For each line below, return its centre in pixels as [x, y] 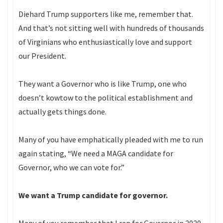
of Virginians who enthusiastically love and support [105, 42]
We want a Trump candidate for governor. [93, 195]
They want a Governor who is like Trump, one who [103, 84]
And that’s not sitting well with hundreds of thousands [111, 28]
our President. [42, 56]
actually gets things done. [62, 111]
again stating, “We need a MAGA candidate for [96, 153]
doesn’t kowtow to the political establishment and [106, 98]
